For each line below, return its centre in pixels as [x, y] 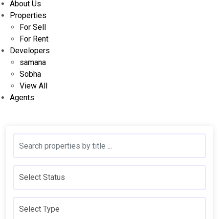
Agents [22, 98]
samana [33, 62]
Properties [28, 15]
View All [33, 86]
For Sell [33, 27]
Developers [30, 51]
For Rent [34, 39]
